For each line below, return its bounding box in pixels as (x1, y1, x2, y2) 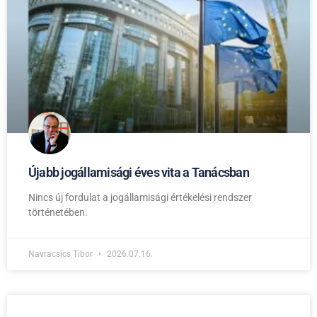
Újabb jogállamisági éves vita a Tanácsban (28, 164, 249, 180)
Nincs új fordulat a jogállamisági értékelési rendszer (28, 191, 252, 203)
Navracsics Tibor (28, 248, 95, 259)
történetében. (28, 206, 88, 218)
